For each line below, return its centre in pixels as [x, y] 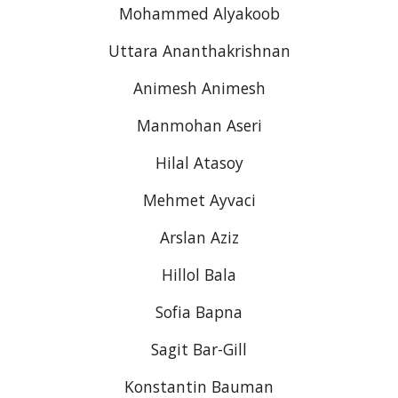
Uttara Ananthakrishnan [199, 51]
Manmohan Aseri [199, 125]
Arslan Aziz [199, 237]
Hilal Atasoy [199, 163]
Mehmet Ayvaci [199, 200]
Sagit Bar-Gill [199, 349]
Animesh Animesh [199, 88]
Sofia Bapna [199, 312]
